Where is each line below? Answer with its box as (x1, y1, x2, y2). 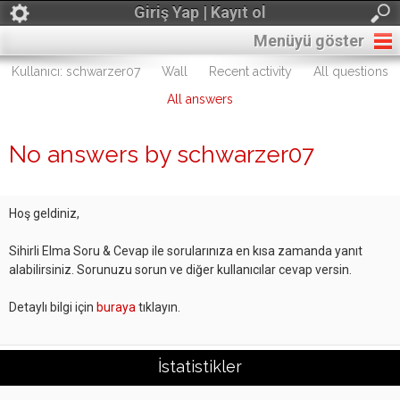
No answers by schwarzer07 (9, 141, 314, 168)
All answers (167, 92, 233, 106)
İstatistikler (158, 357, 242, 376)
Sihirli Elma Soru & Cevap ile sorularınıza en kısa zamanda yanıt (9, 244, 362, 258)
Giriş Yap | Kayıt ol (134, 3, 266, 21)
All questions (313, 64, 388, 79)
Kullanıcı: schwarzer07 (12, 64, 140, 79)
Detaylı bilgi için (9, 300, 96, 314)
